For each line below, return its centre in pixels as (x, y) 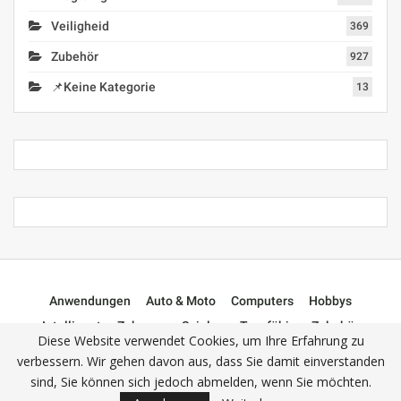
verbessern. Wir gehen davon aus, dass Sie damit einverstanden (200, 361)
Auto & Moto (181, 301)
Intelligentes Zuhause (104, 326)
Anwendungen (90, 301)
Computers (262, 301)
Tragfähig (268, 326)
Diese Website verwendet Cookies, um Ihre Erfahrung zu (200, 341)
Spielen (203, 326)
